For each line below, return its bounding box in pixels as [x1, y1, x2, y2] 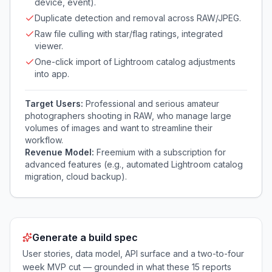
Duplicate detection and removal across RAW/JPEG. [35, 13, 241, 23]
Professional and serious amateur [86, 98, 219, 109]
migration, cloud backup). [25, 171, 127, 182]
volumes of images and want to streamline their [25, 123, 212, 133]
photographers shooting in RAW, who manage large [25, 110, 231, 121]
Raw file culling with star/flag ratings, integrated [35, 29, 223, 39]
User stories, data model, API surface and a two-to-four [22, 248, 244, 259]
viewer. [35, 41, 63, 51]
